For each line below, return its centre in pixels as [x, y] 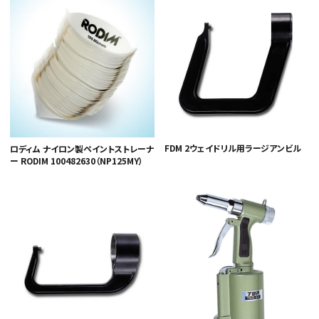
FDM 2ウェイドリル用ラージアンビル [233, 148]
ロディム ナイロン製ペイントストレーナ [82, 149]
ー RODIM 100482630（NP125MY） [77, 161]
